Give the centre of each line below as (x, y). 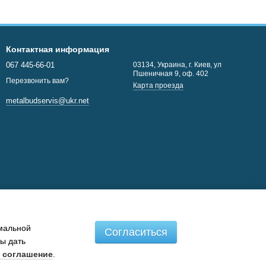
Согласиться (136, 232)
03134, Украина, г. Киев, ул (177, 65)
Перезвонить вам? (37, 81)
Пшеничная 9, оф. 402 (171, 74)
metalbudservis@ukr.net (47, 101)
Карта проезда (158, 85)
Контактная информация (58, 49)
